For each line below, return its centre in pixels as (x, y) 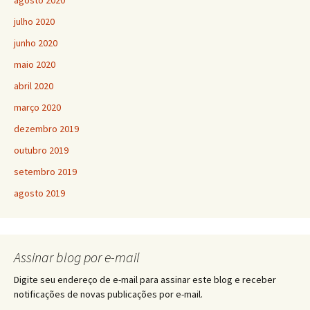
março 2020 (37, 107)
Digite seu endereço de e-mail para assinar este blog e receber (145, 279)
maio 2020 (35, 64)
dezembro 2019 (46, 128)
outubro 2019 (41, 150)
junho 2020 (36, 43)
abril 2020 (34, 85)
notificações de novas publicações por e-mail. (108, 294)
